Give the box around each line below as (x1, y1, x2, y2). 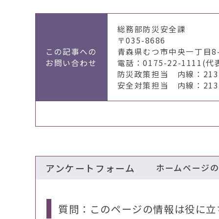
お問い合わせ (45, 57, 97, 69)
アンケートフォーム (45, 161, 135, 175)
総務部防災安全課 (117, 23, 186, 35)
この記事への (45, 46, 97, 58)
